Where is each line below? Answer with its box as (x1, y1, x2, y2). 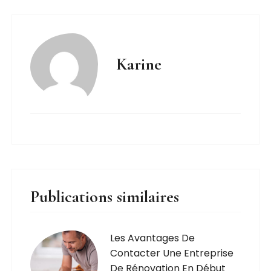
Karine (116, 54, 162, 75)
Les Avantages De (110, 231, 195, 246)
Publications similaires (30, 186, 180, 207)
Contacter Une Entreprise (110, 246, 234, 261)
